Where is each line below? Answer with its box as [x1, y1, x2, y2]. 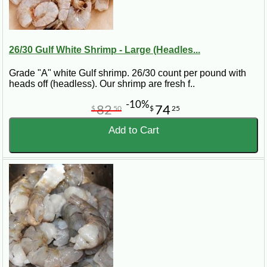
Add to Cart [108, 125, 159, 136]
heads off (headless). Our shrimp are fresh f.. [9, 79, 195, 89]
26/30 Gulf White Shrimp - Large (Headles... [9, 45, 200, 55]
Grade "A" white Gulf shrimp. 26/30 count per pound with [9, 68, 246, 79]
